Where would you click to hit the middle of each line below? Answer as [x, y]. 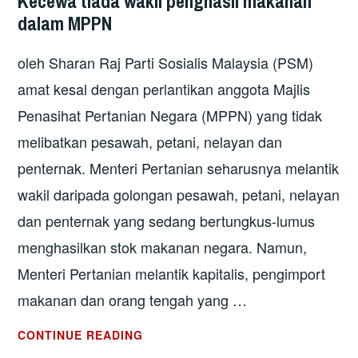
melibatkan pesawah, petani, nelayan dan [150, 142]
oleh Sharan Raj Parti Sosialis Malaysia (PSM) [166, 63]
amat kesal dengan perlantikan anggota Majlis [164, 89]
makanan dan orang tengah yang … [133, 300]
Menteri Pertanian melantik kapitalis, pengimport [172, 274]
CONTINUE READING [81, 335]
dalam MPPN [65, 24]
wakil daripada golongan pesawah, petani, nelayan [179, 195]
